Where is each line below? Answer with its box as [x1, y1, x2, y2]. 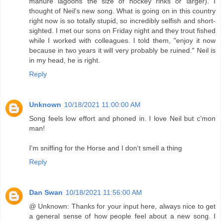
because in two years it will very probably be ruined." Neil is [29, 46, 216, 55]
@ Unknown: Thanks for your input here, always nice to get [29, 202, 216, 211]
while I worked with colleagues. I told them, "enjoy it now [29, 37, 216, 45]
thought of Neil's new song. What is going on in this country [29, 7, 216, 15]
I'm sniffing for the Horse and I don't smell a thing [29, 144, 182, 152]
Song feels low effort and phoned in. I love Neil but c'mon [29, 114, 216, 123]
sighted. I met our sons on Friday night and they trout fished [29, 27, 216, 35]
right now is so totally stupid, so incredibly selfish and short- [29, 17, 216, 25]
